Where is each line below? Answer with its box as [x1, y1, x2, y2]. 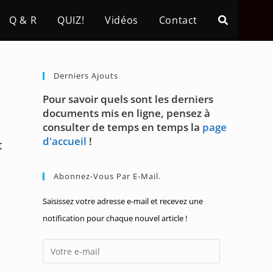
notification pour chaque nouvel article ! [43, 213, 187, 224]
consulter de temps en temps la [43, 120, 202, 134]
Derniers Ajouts [54, 70, 118, 81]
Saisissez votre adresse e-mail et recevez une [43, 196, 203, 207]
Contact [158, 13, 197, 27]
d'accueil [43, 134, 87, 148]
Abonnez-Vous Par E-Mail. [54, 171, 161, 182]
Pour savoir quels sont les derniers [43, 92, 213, 106]
